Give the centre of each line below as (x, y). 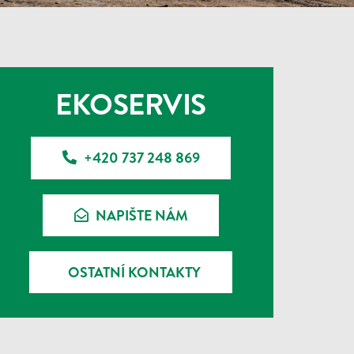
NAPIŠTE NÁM (141, 215)
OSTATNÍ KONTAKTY (134, 273)
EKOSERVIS (131, 104)
